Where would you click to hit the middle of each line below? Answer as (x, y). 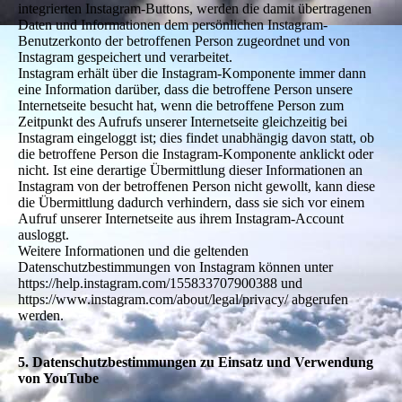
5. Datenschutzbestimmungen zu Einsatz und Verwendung (196, 362)
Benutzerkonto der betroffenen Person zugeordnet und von (184, 40)
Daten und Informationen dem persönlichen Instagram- (173, 24)
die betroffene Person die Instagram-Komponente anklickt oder (196, 153)
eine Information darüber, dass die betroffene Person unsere (185, 89)
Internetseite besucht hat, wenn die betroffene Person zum (181, 105)
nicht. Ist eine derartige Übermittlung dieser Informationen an (190, 170)
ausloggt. (44, 234)
